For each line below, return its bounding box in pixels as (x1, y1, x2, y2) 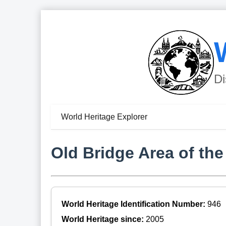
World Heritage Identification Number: (61, 199, 207, 208)
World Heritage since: (61, 214, 146, 223)
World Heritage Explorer (61, 112, 147, 122)
